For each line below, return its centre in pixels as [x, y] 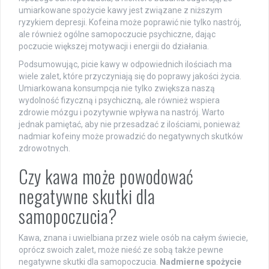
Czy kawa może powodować [106, 177]
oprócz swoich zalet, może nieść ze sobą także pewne [121, 250]
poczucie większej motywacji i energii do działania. [114, 47]
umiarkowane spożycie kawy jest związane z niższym [120, 11]
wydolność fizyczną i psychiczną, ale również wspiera [119, 101]
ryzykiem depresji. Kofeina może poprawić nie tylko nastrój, [130, 23]
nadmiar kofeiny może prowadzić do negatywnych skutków [131, 137]
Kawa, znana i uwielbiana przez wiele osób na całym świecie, [133, 238]
